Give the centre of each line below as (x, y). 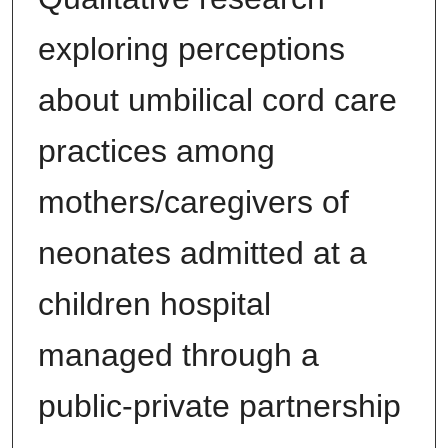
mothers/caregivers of (193, 202)
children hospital (154, 304)
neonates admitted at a (202, 253)
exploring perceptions (191, 49)
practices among (156, 151)
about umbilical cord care (217, 100)
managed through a (178, 355)
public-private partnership (219, 406)
